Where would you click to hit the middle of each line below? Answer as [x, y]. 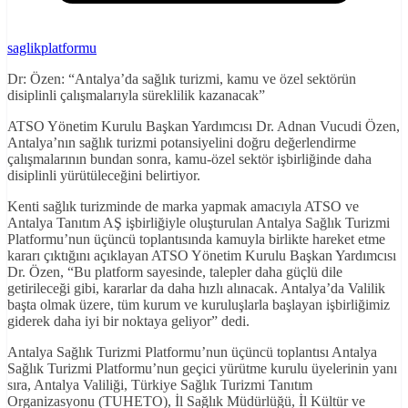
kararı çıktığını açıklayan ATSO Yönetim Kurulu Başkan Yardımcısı [202, 256]
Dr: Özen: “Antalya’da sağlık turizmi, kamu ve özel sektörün [182, 79]
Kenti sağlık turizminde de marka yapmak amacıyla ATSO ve [183, 207]
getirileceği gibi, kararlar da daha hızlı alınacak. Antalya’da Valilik [196, 289]
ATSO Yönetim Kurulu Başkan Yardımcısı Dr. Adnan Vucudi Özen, [204, 127]
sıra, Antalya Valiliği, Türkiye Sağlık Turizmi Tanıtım [160, 385]
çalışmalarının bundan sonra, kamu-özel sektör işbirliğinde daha [189, 159]
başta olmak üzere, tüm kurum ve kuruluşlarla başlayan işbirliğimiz [199, 305]
